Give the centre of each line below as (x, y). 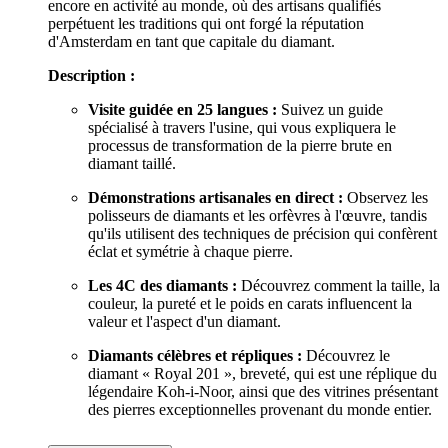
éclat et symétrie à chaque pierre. (190, 251)
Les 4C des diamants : (162, 285)
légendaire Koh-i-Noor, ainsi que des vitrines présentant (263, 391)
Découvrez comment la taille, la (338, 285)
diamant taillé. (132, 163)
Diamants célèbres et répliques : (195, 355)
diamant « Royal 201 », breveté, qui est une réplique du (262, 373)
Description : (91, 75)
